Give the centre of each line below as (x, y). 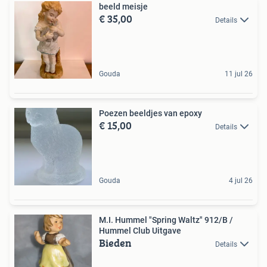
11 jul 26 (239, 74)
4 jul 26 (241, 180)
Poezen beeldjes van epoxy (183, 113)
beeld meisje (123, 6)
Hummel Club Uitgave (140, 230)
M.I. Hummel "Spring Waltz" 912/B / (164, 220)
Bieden (115, 243)
